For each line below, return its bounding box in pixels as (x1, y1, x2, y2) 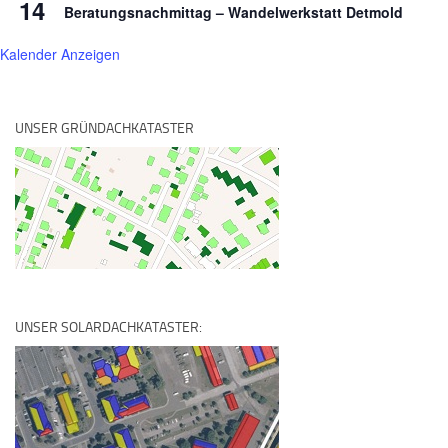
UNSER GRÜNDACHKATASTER (15, 120, 194, 138)
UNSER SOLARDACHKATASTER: (15, 319, 202, 337)
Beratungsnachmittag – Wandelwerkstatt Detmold (64, 2, 403, 23)
